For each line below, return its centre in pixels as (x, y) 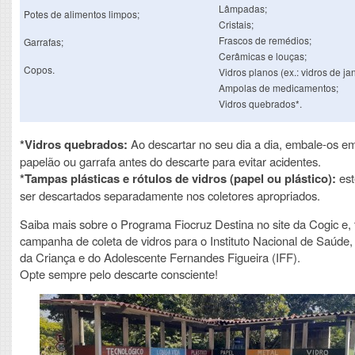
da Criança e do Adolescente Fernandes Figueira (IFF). (160, 257)
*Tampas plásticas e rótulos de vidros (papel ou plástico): (178, 178)
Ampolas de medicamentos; (279, 88)
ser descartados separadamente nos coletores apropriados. (170, 195)
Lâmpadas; (243, 8)
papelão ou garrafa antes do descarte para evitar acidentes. (170, 161)
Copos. (39, 69)
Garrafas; (44, 42)
